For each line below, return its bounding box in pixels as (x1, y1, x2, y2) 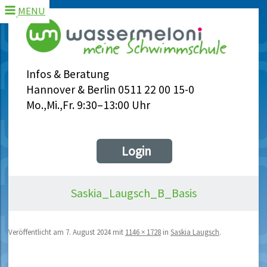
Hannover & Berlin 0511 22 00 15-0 (26, 82, 194, 97)
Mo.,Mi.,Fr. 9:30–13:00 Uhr (26, 98, 150, 113)
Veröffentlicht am (8, 226, 66, 237)
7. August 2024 (66, 226, 111, 237)
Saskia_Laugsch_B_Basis (70, 185, 197, 201)
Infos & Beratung (26, 67, 109, 82)
